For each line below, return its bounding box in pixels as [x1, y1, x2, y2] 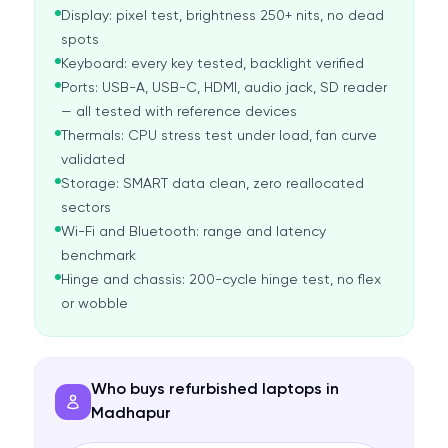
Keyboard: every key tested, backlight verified [60, 57, 364, 71]
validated [60, 153, 125, 167]
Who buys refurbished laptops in [90, 382, 339, 398]
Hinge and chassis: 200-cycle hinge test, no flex [60, 273, 381, 287]
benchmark [60, 249, 136, 263]
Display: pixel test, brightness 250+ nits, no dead [60, 9, 384, 23]
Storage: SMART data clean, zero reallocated [60, 177, 364, 191]
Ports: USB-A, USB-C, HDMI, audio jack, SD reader [60, 81, 387, 95]
